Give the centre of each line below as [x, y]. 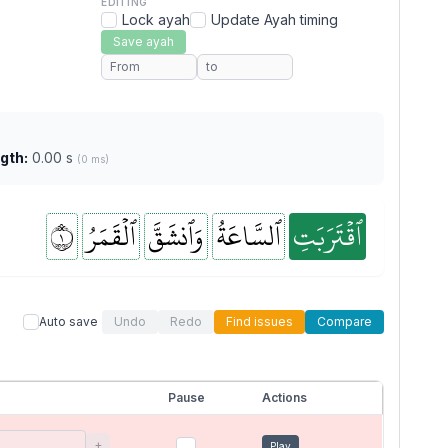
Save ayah [144, 41]
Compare [344, 321]
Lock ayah [156, 19]
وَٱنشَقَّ [176, 236]
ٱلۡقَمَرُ [111, 236]
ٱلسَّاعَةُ [248, 236]
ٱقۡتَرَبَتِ [327, 236]
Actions [284, 397]
